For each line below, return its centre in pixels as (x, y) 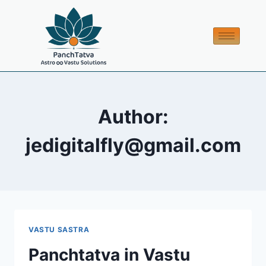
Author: (133, 117)
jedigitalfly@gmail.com (133, 145)
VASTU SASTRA (59, 230)
